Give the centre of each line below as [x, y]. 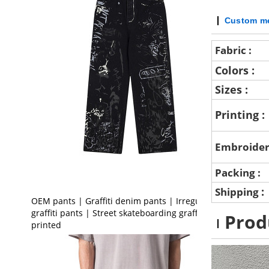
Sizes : [233, 89]
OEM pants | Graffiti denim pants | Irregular [121, 201]
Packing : [239, 172]
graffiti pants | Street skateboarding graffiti [118, 213]
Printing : [241, 115]
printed [46, 225]
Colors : [236, 70]
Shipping [238, 192]
